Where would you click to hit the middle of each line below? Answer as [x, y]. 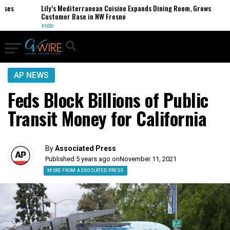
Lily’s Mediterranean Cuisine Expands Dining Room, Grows [117, 8]
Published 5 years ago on [83, 159]
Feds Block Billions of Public [108, 100]
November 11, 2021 [148, 159]
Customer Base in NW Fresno [74, 16]
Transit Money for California [107, 118]
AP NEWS [31, 75]
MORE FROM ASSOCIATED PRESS [85, 170]
